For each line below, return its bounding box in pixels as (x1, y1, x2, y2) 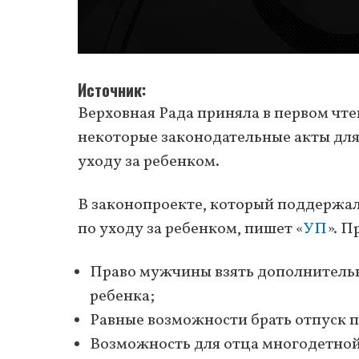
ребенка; (90, 284, 155, 308)
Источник (78, 77, 142, 102)
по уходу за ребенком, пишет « (78, 217, 304, 240)
